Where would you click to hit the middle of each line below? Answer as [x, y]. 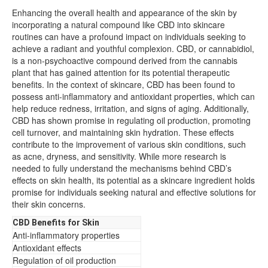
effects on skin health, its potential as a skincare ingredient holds [133, 180]
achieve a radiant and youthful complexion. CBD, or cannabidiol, [133, 48]
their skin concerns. [49, 204]
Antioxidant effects [47, 247]
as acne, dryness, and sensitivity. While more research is [119, 156]
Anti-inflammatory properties [66, 235]
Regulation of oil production [64, 260]
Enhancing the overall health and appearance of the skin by [124, 12]
